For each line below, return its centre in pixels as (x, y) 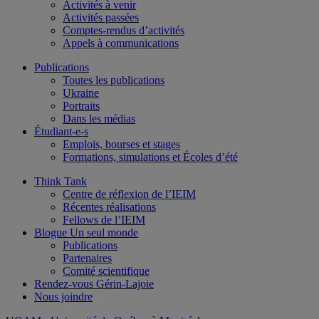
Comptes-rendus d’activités (124, 30)
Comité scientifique (106, 271)
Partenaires (87, 258)
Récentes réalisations (109, 206)
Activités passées (101, 17)
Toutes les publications (114, 80)
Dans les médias (99, 118)
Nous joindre (63, 296)
